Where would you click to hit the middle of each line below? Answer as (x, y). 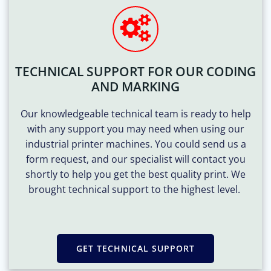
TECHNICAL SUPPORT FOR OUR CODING (135, 71)
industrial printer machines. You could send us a (135, 144)
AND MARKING (135, 86)
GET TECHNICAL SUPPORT (135, 248)
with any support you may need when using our (135, 129)
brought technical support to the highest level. (135, 189)
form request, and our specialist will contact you (135, 159)
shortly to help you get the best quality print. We (135, 174)
